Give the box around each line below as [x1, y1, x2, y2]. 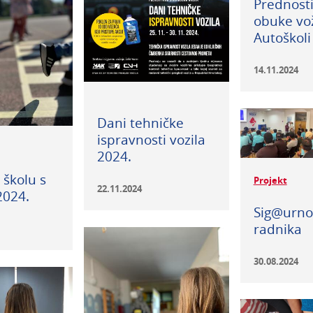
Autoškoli [253, 29, 311, 47]
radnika [253, 219, 302, 238]
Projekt [253, 173, 287, 187]
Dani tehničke [96, 114, 184, 132]
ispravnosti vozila [96, 131, 205, 149]
